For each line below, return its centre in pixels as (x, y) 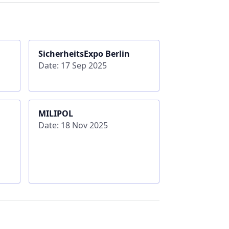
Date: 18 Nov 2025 (73, 125)
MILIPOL (55, 113)
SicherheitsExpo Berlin (84, 53)
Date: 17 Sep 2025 (72, 65)
